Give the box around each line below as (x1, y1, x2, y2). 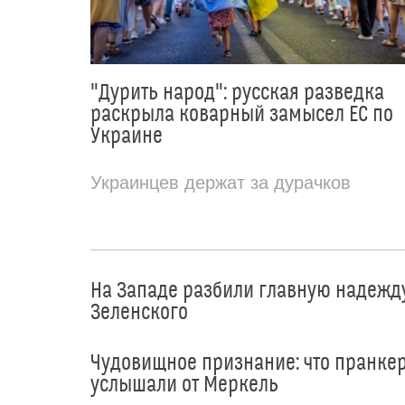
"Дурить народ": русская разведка (90, 80, 384, 106)
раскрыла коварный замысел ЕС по (90, 101, 393, 127)
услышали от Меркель (90, 372, 278, 399)
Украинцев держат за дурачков (90, 172, 351, 193)
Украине (90, 123, 163, 149)
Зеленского (90, 299, 188, 325)
